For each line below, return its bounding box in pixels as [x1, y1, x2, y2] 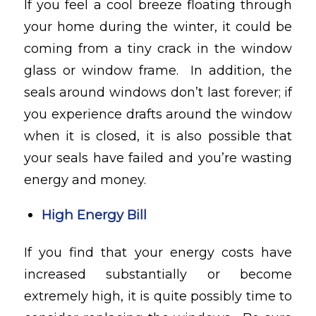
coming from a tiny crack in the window [23, 40, 293, 56]
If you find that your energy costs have [23, 245, 293, 261]
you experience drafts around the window [23, 106, 293, 122]
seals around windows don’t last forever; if [23, 84, 293, 100]
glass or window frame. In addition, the [23, 62, 293, 78]
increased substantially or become [23, 267, 293, 283]
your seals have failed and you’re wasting [23, 150, 293, 166]
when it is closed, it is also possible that [23, 128, 293, 144]
